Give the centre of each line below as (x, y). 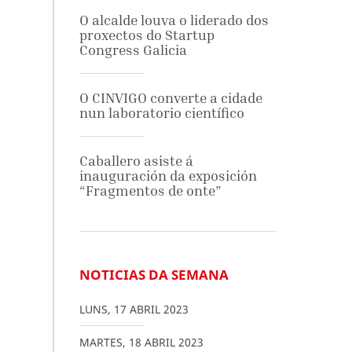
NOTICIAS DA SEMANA (154, 275)
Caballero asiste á (136, 161)
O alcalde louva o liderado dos (174, 20)
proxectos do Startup (147, 35)
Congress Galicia (133, 50)
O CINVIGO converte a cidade (170, 98)
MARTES (101, 342)
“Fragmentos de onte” (150, 191)
